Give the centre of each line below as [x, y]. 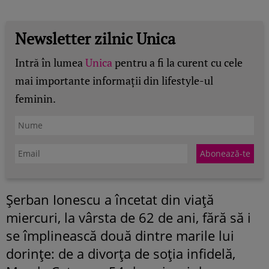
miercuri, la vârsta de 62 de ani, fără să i [128, 217]
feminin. [35, 98]
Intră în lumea [50, 62]
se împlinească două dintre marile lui [120, 235]
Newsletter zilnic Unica [95, 38]
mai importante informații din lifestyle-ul [114, 80]
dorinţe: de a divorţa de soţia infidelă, [121, 253]
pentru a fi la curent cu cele [177, 62]
